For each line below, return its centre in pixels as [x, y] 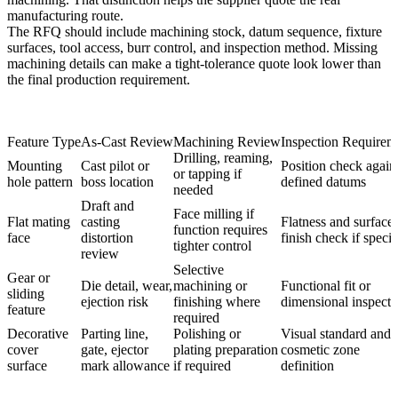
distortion [107, 238]
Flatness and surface [337, 222]
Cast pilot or [115, 166]
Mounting [35, 166]
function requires [220, 230]
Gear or [28, 278]
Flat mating [39, 222]
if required [202, 366]
